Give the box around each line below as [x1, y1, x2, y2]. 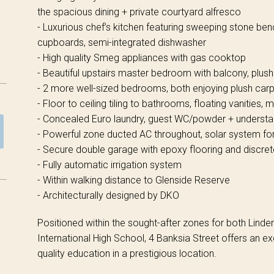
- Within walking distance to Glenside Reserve [37, 174, 230, 186]
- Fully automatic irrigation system [37, 158, 182, 171]
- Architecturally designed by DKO [37, 189, 179, 201]
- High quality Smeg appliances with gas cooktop [37, 51, 246, 64]
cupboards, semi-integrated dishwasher [37, 36, 206, 48]
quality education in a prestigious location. [37, 247, 217, 259]
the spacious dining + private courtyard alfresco [37, 6, 241, 18]
